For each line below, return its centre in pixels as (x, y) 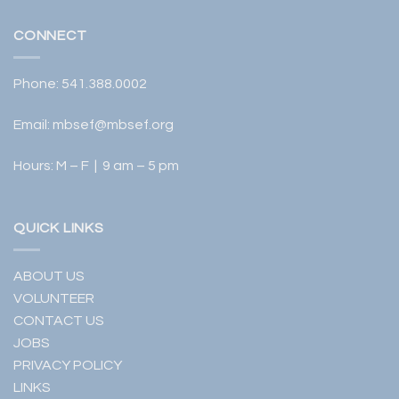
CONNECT (50, 35)
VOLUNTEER (54, 299)
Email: (33, 125)
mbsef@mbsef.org (113, 125)
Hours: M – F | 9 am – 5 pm (96, 166)
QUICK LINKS (59, 228)
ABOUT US (49, 277)
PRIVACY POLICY (68, 366)
